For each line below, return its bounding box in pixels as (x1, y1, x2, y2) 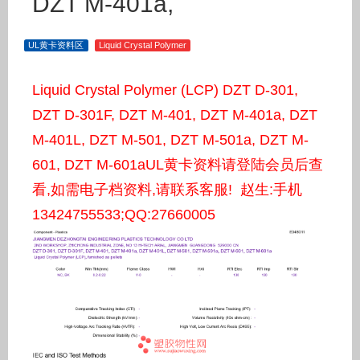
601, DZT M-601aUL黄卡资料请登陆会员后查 (32, 157, 323, 173)
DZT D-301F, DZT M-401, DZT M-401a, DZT (32, 107, 317, 123)
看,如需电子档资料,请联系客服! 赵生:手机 (32, 182, 302, 198)
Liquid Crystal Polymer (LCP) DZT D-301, (32, 82, 298, 98)
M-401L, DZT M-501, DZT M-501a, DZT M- (32, 132, 309, 148)
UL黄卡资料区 (28, 40, 84, 50)
